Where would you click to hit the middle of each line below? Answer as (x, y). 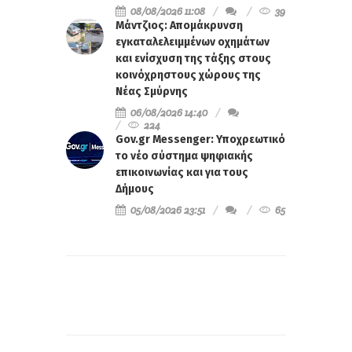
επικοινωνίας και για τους (182, 172)
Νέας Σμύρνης (152, 91)
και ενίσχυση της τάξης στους (193, 58)
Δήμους (135, 189)
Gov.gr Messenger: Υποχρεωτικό (200, 139)
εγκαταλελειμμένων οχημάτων (192, 42)
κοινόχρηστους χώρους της (188, 75)
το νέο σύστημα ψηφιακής (184, 156)
